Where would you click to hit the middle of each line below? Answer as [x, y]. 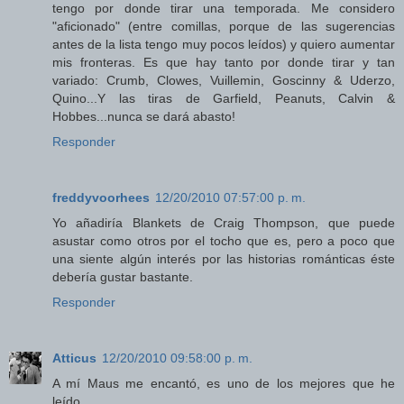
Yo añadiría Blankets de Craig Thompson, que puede [224, 223]
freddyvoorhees [101, 198]
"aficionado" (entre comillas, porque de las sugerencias [224, 27]
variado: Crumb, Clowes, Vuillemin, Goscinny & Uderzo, [224, 81]
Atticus [74, 358]
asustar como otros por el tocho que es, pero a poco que [224, 241]
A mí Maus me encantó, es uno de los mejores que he [224, 384]
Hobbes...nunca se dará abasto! [144, 117]
